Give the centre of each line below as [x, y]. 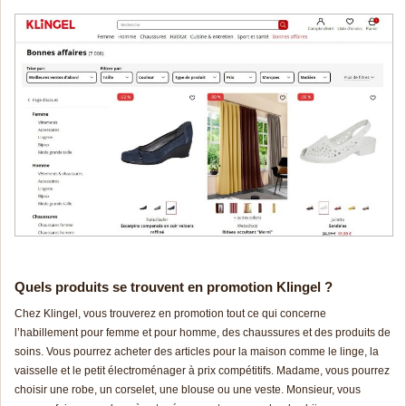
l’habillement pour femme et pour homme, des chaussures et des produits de [203, 332]
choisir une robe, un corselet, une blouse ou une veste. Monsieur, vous [188, 389]
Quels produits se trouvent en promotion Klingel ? [174, 286]
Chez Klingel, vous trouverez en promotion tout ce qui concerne [170, 313]
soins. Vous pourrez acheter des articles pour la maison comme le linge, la [197, 351]
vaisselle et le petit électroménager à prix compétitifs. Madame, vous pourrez [202, 370]
